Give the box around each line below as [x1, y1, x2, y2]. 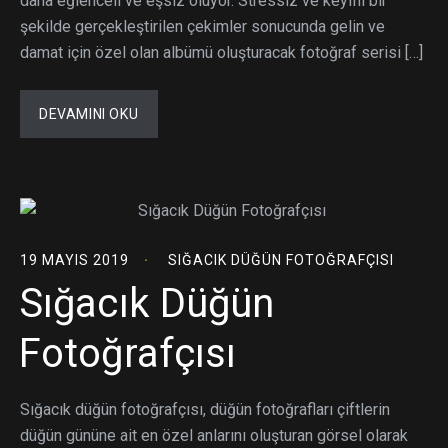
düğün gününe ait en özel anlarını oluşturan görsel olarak [20, 425, 408, 445]
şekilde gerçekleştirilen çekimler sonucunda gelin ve [20, 16, 385, 36]
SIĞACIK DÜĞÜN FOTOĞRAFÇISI [168, 251, 394, 268]
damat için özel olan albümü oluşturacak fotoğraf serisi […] [20, 42, 423, 62]
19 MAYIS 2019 [20, 251, 129, 268]
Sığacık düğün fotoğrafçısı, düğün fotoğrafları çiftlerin [20, 399, 390, 419]
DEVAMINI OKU [39, 105, 139, 122]
